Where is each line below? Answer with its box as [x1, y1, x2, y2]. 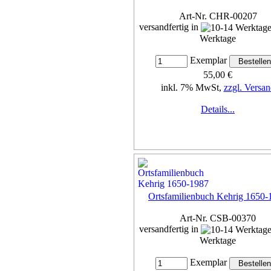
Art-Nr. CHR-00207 [178, 10, 257, 21]
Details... [201, 104, 235, 115]
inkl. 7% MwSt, [160, 82, 224, 93]
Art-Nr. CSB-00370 [180, 212, 256, 223]
